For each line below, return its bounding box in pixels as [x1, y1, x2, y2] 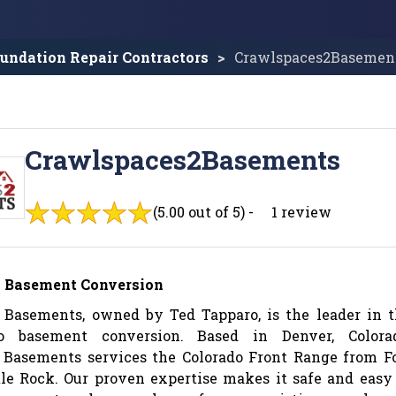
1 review [271, 202, 331, 221]
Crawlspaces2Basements [25, 142, 340, 177]
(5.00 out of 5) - [153, 202, 254, 221]
